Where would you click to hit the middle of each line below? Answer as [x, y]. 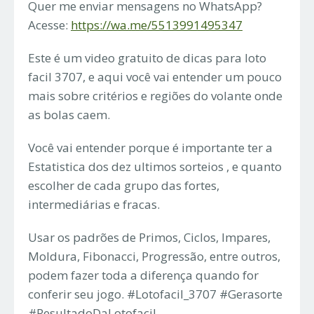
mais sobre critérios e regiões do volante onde [155, 95]
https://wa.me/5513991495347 [157, 25]
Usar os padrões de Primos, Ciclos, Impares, [149, 237]
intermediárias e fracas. [94, 204]
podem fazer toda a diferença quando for [143, 275]
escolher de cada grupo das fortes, [124, 185]
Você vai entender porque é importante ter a [150, 147]
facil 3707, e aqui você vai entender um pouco [155, 76]
